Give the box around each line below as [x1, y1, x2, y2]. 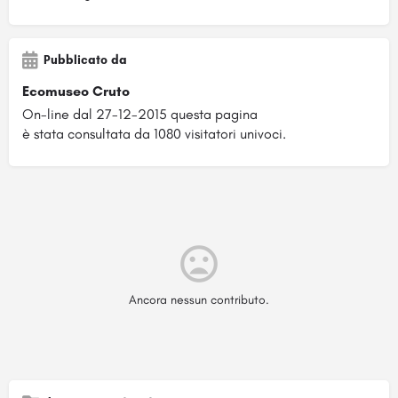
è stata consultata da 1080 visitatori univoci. [22, 124, 286, 142]
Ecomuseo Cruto [22, 82, 130, 99]
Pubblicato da [44, 52, 127, 68]
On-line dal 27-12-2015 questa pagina [22, 105, 258, 123]
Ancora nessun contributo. [129, 291, 269, 307]
